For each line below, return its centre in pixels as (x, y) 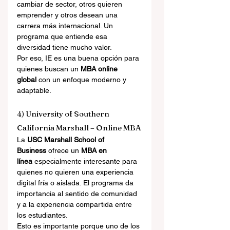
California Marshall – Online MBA (79, 128)
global (27, 80)
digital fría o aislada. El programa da (76, 183)
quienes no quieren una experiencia (76, 172)
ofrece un (64, 150)
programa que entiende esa (63, 36)
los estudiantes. (42, 215)
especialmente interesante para (86, 161)
